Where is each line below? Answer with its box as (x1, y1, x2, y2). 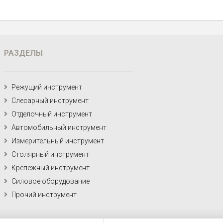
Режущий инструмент (11, 83, 83, 91)
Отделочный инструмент (11, 110, 93, 118)
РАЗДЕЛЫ (4, 48, 43, 58)
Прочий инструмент (11, 191, 77, 199)
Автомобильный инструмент (11, 123, 107, 131)
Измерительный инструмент (11, 137, 105, 145)
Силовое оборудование (11, 177, 90, 185)
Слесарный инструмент (11, 97, 89, 105)
